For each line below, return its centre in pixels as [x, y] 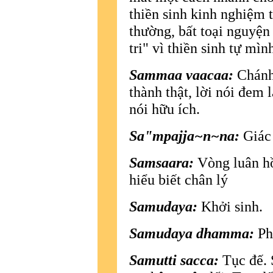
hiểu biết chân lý [179, 179]
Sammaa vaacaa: [181, 74]
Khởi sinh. [230, 206]
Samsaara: [161, 162]
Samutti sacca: [174, 260]
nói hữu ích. [165, 108]
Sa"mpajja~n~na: [186, 135]
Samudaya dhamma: [192, 233]
